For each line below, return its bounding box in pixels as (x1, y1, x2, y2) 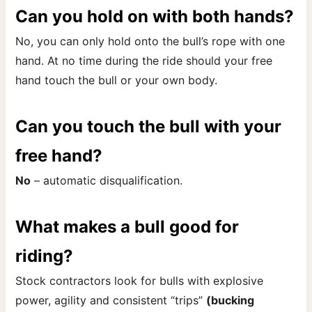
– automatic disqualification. (31, 173, 183, 188)
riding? (15, 246, 74, 267)
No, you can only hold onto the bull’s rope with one (15, 34, 286, 49)
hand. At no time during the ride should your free (15, 54, 273, 68)
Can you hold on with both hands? (15, 6, 295, 27)
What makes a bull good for (15, 217, 240, 237)
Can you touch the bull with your (15, 116, 282, 137)
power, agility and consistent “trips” (15, 293, 207, 308)
